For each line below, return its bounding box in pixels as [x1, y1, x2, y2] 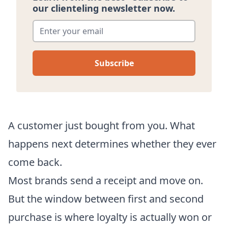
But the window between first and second [8, 191, 204, 206]
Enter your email [32, 17, 100, 29]
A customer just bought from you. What [8, 118, 195, 132]
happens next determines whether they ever [8, 136, 216, 151]
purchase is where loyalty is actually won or [8, 210, 212, 224]
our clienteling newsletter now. [33, 2, 175, 14]
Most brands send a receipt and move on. [8, 173, 203, 187]
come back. [8, 155, 62, 169]
